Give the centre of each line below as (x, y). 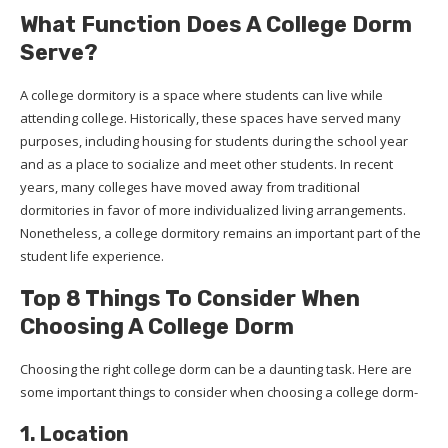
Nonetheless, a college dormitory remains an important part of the (220, 233)
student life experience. (92, 256)
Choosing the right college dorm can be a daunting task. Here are (216, 369)
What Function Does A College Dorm (216, 25)
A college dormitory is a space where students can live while (201, 95)
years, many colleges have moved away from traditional (190, 187)
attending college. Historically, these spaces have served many (210, 118)
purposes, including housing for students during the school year (214, 141)
